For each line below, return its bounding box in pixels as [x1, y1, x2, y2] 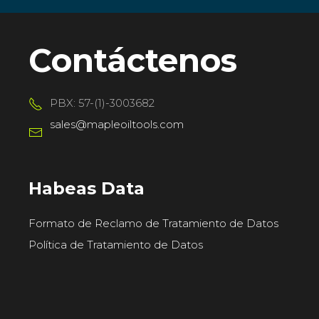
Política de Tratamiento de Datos [28, 238, 203, 252]
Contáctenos [28, 41, 237, 80]
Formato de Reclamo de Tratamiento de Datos [28, 216, 278, 231]
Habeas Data [28, 178, 145, 199]
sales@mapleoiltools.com [50, 117, 184, 132]
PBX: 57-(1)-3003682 [50, 96, 155, 110]
